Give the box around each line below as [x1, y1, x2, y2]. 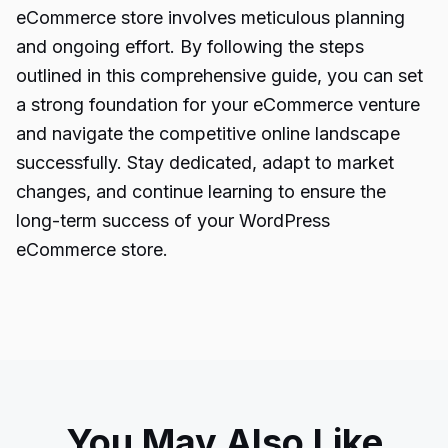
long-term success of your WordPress [16, 210, 330, 231]
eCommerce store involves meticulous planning [16, 7, 405, 28]
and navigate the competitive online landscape [16, 123, 400, 144]
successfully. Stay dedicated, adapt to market [16, 152, 394, 173]
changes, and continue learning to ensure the [16, 181, 386, 202]
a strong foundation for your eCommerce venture [16, 94, 420, 115]
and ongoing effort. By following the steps [16, 36, 364, 57]
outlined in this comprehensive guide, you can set [16, 65, 423, 86]
